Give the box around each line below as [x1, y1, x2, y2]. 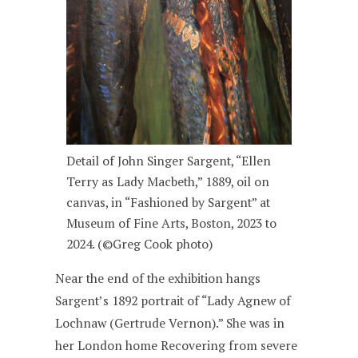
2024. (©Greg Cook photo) [66, 235, 213, 253]
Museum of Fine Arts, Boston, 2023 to [66, 214, 277, 232]
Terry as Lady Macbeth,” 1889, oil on [66, 173, 270, 190]
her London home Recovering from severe [55, 336, 298, 354]
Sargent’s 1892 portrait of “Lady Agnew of [55, 292, 292, 309]
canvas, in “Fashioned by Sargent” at [66, 193, 271, 211]
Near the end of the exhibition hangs [55, 269, 261, 287]
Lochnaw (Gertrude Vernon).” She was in [55, 314, 285, 332]
